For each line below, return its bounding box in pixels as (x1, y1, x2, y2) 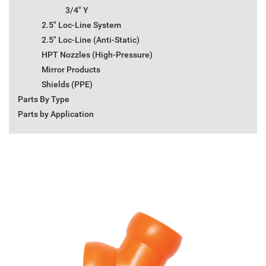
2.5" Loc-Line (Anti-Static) (42, 35, 140, 45)
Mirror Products (42, 65, 100, 75)
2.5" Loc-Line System (42, 20, 121, 30)
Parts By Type (18, 94, 69, 104)
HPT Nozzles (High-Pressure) (42, 50, 153, 60)
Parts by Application (18, 109, 94, 119)
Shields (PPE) (42, 80, 93, 90)
